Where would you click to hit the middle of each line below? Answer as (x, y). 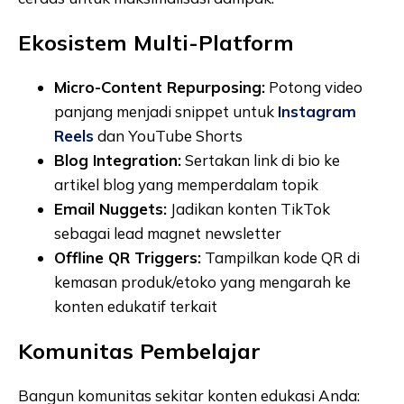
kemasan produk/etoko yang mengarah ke (202, 281)
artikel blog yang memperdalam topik (186, 184)
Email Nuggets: (110, 208)
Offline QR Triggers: (128, 257)
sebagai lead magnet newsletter (168, 233)
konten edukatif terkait (136, 306)
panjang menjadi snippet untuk (166, 111)
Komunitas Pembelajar (139, 350)
